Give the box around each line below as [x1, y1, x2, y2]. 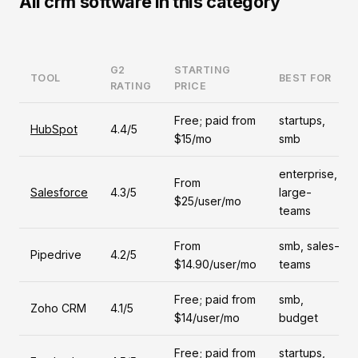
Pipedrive [30, 248, 82, 261]
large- [279, 185, 312, 199]
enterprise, [279, 167, 337, 181]
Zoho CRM [30, 301, 86, 315]
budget [279, 311, 318, 324]
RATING [110, 80, 152, 92]
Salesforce [30, 185, 88, 199]
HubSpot [30, 122, 78, 136]
